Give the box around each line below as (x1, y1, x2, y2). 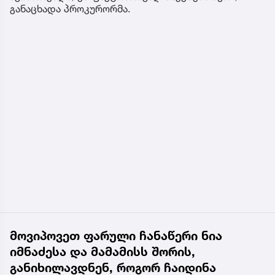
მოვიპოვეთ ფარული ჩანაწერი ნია (10, 228, 222, 243)
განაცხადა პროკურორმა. (10, 2, 134, 15)
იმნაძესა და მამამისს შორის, (10, 244, 195, 259)
